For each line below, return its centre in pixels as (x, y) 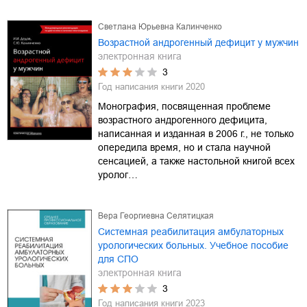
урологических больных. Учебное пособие (193, 245)
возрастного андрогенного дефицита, (183, 120)
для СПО (118, 259)
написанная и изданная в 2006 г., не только (196, 133)
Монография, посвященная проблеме (184, 106)
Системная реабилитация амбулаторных (191, 231)
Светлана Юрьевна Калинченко (160, 26)
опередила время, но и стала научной (184, 147)
